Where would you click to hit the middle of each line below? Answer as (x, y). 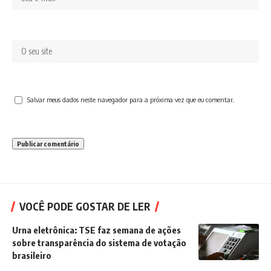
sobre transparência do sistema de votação (99, 243)
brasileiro (32, 256)
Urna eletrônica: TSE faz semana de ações (96, 230)
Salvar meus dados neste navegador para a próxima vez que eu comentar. (131, 100)
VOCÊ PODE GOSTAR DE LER (85, 207)
